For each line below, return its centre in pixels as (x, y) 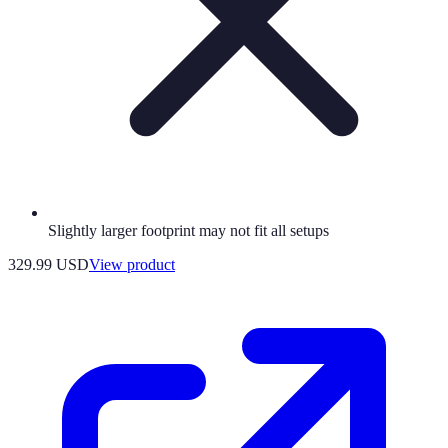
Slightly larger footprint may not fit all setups (188, 230)
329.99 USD (48, 264)
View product (132, 264)
